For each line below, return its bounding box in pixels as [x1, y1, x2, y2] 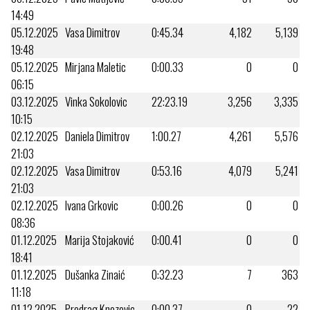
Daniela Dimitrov [65, 127, 129, 145]
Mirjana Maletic [65, 57, 126, 75]
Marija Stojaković [65, 230, 134, 248]
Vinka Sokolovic [65, 92, 127, 110]
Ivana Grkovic [65, 196, 118, 214]
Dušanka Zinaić [65, 265, 125, 283]
